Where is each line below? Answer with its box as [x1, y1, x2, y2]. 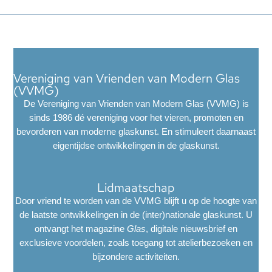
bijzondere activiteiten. [92, 251, 180, 262]
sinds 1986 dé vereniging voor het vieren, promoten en [29, 112, 243, 123]
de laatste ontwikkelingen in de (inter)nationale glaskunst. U [19, 209, 253, 220]
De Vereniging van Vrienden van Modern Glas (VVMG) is [23, 98, 249, 109]
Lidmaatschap [97, 179, 175, 195]
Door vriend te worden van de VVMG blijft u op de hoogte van [15, 195, 257, 206]
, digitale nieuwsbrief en [146, 223, 237, 234]
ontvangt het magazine [35, 223, 127, 234]
